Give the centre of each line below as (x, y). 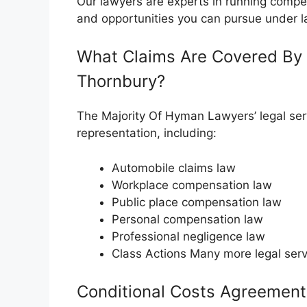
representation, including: (147, 133)
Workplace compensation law (192, 185)
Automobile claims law (174, 168)
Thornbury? (121, 81)
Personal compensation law (187, 219)
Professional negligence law (188, 236)
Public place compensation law (197, 202)
